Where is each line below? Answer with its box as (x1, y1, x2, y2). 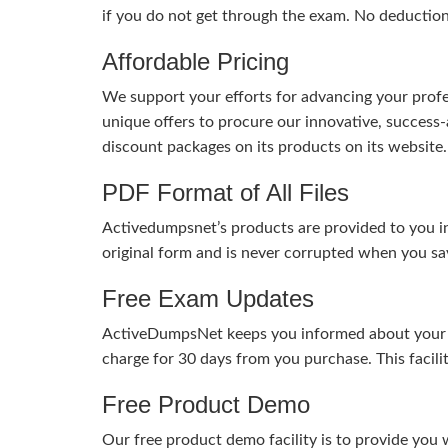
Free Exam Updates (102, 284, 314, 312)
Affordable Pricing (102, 47, 289, 75)
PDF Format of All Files (102, 178, 349, 206)
